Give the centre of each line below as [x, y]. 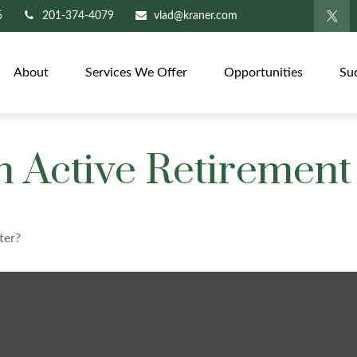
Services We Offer [137, 72]
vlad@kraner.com [195, 16]
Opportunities [264, 72]
